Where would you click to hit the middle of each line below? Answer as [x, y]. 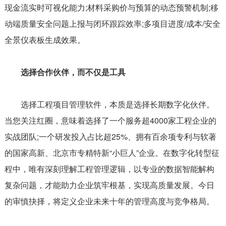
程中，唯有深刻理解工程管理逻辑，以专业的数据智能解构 [109, 168]
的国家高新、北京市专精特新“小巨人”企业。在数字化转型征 [112, 152]
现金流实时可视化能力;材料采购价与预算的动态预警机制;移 [111, 7]
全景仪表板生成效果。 [45, 39]
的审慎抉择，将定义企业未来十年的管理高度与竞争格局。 [109, 201]
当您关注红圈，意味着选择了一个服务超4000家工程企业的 [110, 120]
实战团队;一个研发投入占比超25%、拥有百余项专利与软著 [110, 136]
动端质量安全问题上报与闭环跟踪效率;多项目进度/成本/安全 [112, 23]
